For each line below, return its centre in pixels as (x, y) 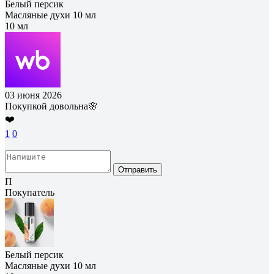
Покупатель (30, 192)
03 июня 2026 (33, 95)
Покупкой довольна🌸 (51, 106)
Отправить (138, 169)
